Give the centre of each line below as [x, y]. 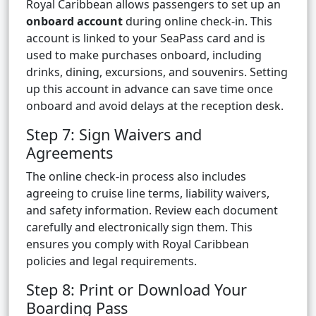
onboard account [74, 22]
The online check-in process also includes [136, 177]
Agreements [69, 153]
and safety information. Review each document [152, 211]
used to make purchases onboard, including [144, 55]
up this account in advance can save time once [150, 89]
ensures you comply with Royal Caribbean [138, 244]
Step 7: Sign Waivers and [114, 135]
